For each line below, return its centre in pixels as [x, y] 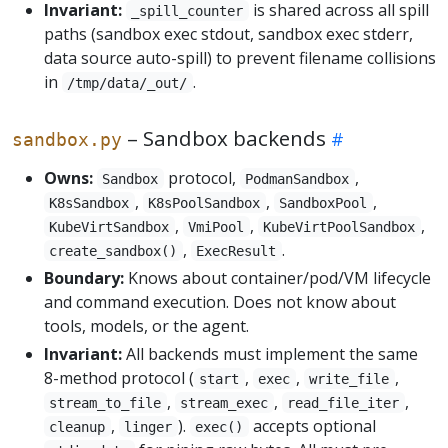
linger [148, 426]
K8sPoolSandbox [204, 202]
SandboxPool [323, 202]
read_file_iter [343, 402]
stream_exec [224, 402]
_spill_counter [187, 10]
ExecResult [236, 250]
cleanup [77, 426]
